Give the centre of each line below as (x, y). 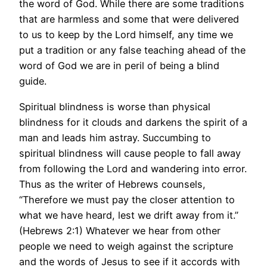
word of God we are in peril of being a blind (119, 66)
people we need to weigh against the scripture (126, 246)
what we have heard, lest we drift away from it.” (129, 215)
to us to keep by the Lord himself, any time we (126, 35)
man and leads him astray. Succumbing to (115, 137)
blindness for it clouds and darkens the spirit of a (133, 122)
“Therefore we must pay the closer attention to (127, 199)
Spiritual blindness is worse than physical (115, 106)
